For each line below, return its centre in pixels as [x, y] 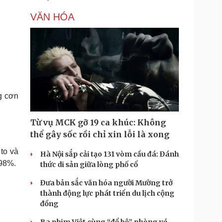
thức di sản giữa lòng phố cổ [89, 165]
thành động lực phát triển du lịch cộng [107, 193]
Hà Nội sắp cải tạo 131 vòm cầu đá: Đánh [110, 154]
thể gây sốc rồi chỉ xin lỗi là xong [100, 134]
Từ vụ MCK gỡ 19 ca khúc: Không [98, 122]
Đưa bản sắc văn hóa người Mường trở [106, 183]
